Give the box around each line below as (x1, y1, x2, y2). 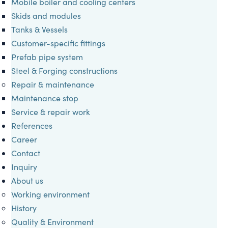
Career (11, 133, 38, 145)
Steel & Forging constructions (11, 65, 118, 76)
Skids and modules (11, 10, 81, 21)
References (11, 120, 53, 131)
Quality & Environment (11, 216, 94, 227)
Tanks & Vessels (11, 23, 68, 35)
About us (11, 175, 44, 186)
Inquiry (11, 161, 38, 172)
